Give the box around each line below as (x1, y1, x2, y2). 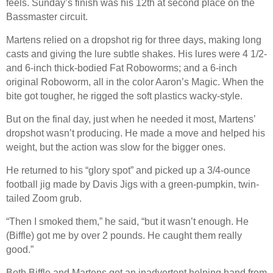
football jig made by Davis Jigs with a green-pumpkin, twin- (6, 179, 259, 190)
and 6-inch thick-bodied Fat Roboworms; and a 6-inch (6, 62, 237, 73)
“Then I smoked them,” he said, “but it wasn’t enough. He (6, 216, 249, 227)
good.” (6, 244, 34, 255)
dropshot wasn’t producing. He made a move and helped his (6, 127, 265, 138)
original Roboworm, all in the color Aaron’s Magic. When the (6, 76, 264, 87)
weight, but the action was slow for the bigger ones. (6, 141, 225, 152)
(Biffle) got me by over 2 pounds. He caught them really (6, 230, 242, 241)
